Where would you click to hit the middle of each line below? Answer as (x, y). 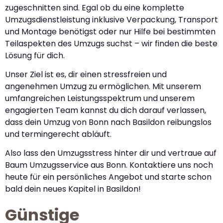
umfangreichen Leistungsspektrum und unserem (100, 98)
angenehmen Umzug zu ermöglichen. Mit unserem (103, 86)
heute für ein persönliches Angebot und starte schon (108, 177)
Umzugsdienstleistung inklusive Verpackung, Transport (111, 19)
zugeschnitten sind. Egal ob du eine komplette (95, 7)
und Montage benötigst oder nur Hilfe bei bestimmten (110, 31)
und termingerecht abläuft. (58, 134)
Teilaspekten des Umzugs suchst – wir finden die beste (111, 43)
